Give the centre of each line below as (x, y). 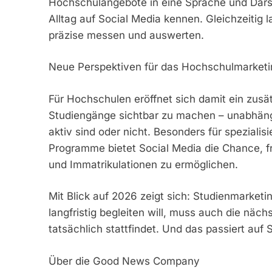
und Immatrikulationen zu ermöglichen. (143, 164)
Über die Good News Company (124, 261)
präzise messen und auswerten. (126, 35)
